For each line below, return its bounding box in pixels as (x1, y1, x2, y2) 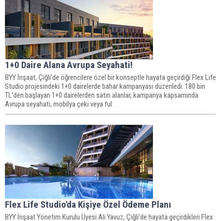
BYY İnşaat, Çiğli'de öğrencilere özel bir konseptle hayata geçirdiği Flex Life (5, 73, 216, 82)
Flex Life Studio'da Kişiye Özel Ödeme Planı (5, 198, 171, 210)
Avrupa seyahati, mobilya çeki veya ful (5, 99, 112, 109)
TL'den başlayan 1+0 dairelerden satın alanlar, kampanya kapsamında (5, 90, 198, 100)
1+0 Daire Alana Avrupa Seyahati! (5, 59, 133, 71)
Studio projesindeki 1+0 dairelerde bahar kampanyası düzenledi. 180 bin (5, 81, 205, 91)
